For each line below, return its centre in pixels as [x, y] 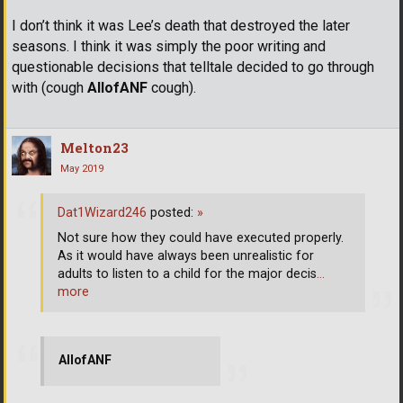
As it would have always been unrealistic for [186, 255]
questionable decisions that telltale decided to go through [193, 67]
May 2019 [82, 169]
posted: [172, 212]
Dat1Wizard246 [102, 212]
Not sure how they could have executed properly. [201, 237]
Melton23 [94, 148]
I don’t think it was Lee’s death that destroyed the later [181, 26]
